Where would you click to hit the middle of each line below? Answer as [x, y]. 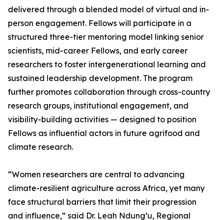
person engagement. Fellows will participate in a [100, 23]
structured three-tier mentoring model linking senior [106, 37]
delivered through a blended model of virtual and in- [109, 10]
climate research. [41, 147]
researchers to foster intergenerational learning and [107, 65]
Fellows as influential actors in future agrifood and [104, 133]
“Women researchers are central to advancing [96, 175]
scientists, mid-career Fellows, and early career [98, 51]
